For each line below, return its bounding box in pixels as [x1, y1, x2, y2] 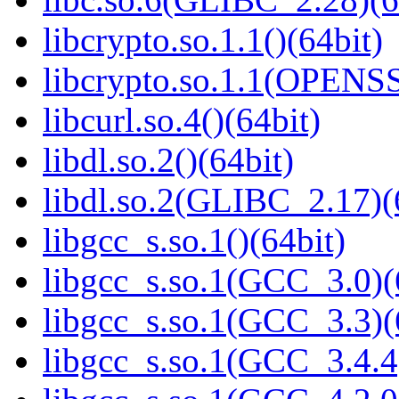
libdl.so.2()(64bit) [43, 141, 294, 180]
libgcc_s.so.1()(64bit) [43, 221, 346, 260]
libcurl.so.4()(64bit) [43, 101, 321, 140]
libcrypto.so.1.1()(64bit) [43, 20, 383, 60]
